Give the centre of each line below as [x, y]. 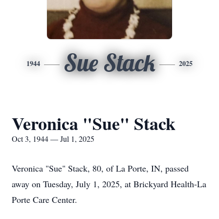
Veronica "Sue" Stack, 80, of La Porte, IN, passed [100, 168]
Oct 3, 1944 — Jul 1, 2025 [53, 139]
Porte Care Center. [44, 199]
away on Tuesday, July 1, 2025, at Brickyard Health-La [109, 184]
